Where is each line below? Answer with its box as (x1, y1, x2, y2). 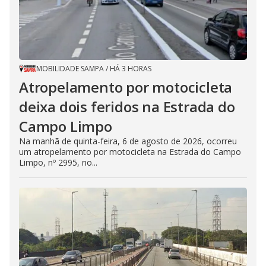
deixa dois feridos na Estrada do (19, 96, 235, 116)
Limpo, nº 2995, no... (19, 156, 97, 168)
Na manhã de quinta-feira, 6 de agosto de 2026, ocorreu (19, 135, 237, 147)
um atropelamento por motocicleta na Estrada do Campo (19, 145, 241, 157)
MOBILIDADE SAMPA (36, 63, 104, 74)
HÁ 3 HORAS (110, 63, 151, 74)
